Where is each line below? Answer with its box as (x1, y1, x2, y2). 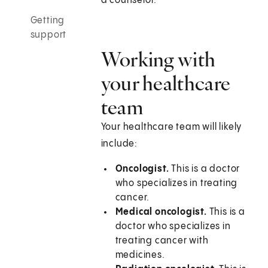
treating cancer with (115, 236, 209, 246)
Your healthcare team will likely (100, 122, 242, 133)
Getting (30, 16, 65, 26)
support (30, 30, 67, 41)
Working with (100, 47, 216, 72)
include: (100, 139, 138, 150)
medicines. (115, 250, 165, 261)
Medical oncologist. (115, 207, 207, 218)
